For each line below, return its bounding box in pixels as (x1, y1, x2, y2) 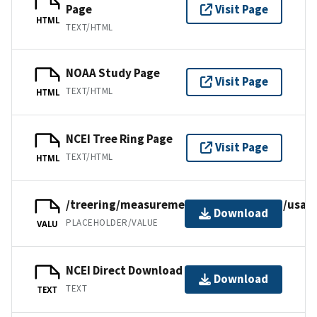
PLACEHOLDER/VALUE (66, 217, 158, 229)
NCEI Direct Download (66, 263, 183, 279)
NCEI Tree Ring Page (66, 131, 173, 147)
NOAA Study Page (66, 65, 160, 81)
